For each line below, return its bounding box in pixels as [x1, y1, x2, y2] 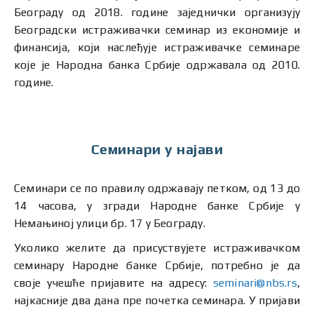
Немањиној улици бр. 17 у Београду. [14, 217, 205, 230]
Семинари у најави [90, 141, 224, 157]
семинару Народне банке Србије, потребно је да [14, 259, 300, 272]
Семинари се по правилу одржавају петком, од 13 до [14, 182, 300, 195]
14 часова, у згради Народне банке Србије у [14, 199, 300, 212]
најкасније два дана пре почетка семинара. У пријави [14, 294, 300, 307]
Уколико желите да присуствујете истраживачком [14, 241, 300, 254]
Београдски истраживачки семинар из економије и [14, 23, 300, 36]
